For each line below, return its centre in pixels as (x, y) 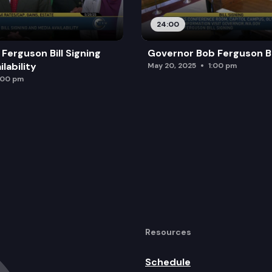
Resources (168, 232)
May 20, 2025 (172, 65)
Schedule (168, 262)
